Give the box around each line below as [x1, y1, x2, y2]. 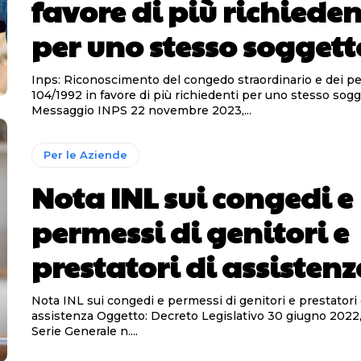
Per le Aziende [43, 147, 127, 161]
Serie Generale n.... [31, 323, 138, 338]
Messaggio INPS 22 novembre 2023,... [31, 103, 251, 118]
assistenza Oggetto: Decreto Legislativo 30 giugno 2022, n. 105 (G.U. [31, 308, 97, 323]
